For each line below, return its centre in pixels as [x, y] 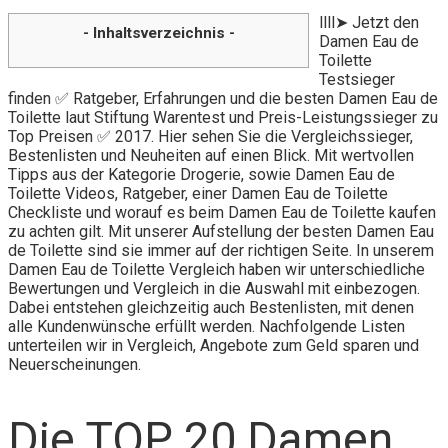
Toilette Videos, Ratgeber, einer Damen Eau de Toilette [198, 193]
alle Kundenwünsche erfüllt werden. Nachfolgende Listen [206, 326]
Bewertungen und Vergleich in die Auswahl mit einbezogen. [214, 288]
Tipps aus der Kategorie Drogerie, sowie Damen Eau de [201, 174]
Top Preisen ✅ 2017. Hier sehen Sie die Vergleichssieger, [210, 136]
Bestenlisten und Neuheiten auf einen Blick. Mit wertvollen [211, 155]
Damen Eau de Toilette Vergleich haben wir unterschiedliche [216, 269]
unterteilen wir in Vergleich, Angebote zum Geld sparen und [213, 345]
